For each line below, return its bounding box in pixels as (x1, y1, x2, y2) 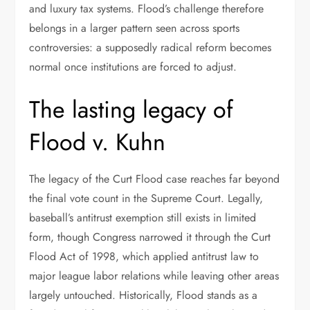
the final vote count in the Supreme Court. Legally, (29, 190, 264, 206)
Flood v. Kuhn (29, 125, 166, 159)
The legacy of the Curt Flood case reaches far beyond (29, 171, 280, 187)
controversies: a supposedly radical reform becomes (29, 39, 272, 55)
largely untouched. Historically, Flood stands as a (29, 287, 258, 303)
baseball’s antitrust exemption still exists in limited (29, 210, 257, 226)
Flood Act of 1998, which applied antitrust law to (29, 248, 259, 264)
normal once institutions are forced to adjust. (29, 59, 237, 75)
